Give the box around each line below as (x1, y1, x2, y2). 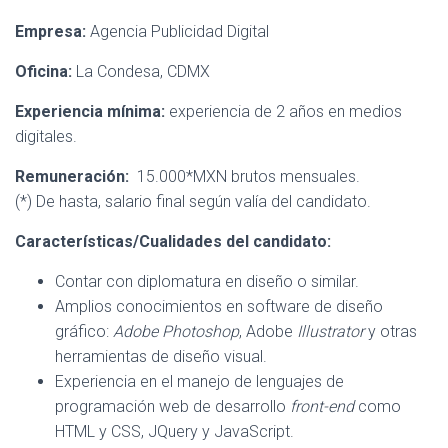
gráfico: (55, 322, 113, 341)
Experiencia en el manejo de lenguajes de (55, 372, 344, 391)
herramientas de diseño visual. (55, 347, 267, 366)
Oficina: (15, 62, 72, 81)
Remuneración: (15, 167, 137, 186)
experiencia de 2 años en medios (169, 102, 402, 121)
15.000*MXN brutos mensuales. (137, 167, 360, 186)
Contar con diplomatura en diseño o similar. (55, 272, 359, 291)
